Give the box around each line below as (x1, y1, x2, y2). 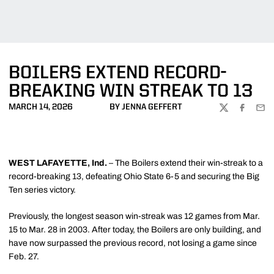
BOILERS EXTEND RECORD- (9, 64, 226, 83)
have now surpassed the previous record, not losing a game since (9, 239, 257, 248)
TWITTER (218, 108, 254, 117)
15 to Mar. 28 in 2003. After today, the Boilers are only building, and (9, 225, 261, 234)
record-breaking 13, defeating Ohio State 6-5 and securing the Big (9, 172, 259, 181)
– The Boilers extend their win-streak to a (107, 158, 263, 168)
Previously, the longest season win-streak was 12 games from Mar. (9, 212, 260, 221)
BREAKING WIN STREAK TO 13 (9, 83, 253, 101)
